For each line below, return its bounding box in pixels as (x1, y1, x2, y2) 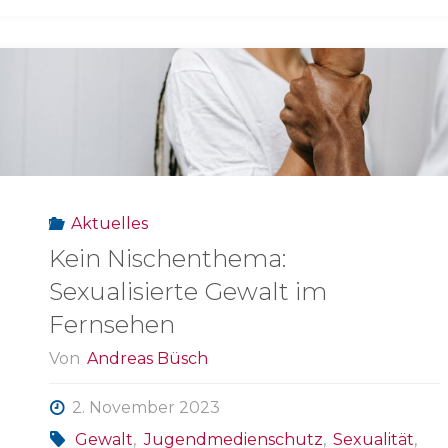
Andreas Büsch (87, 349, 209, 369)
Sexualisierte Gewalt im (49, 277, 327, 306)
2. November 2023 (72, 398, 221, 418)
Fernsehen (49, 310, 175, 339)
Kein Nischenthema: (49, 244, 286, 273)
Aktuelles (71, 213, 149, 233)
